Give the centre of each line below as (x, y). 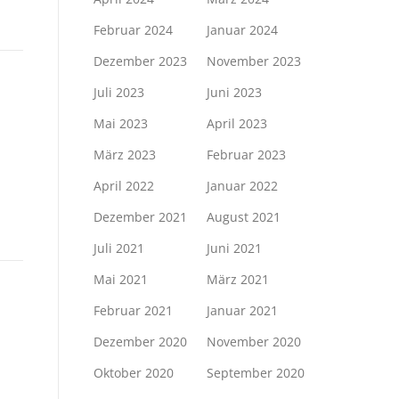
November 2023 (254, 61)
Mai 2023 (120, 123)
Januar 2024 (243, 29)
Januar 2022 (243, 185)
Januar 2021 (243, 310)
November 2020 (254, 341)
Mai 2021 (120, 279)
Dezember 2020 (140, 341)
